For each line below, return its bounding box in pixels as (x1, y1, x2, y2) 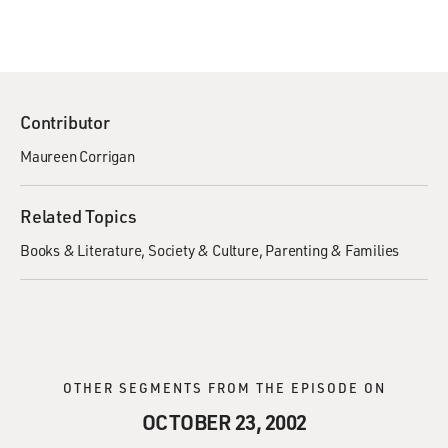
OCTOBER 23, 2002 (141, 408, 307, 435)
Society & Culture (148, 240, 259, 260)
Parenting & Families (265, 240, 400, 260)
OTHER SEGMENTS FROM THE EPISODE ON (62, 379, 386, 396)
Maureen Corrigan (20, 146, 135, 166)
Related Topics (20, 204, 138, 228)
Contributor (20, 110, 110, 134)
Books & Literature (20, 240, 142, 260)
